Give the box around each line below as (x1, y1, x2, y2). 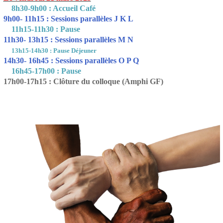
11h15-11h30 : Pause (3, 25, 80, 34)
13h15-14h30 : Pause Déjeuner (11, 47, 97, 55)
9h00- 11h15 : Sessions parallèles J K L (3, 14, 133, 23)
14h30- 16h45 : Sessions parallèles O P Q (3, 56, 139, 65)
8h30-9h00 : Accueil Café (3, 4, 96, 13)
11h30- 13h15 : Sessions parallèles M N (3, 35, 133, 44)
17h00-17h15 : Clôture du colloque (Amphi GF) (3, 77, 163, 86)
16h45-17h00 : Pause (3, 67, 81, 76)
